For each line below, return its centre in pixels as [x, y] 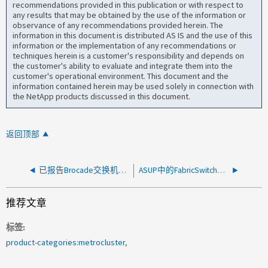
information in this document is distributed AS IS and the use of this [133, 36]
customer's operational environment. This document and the [121, 76]
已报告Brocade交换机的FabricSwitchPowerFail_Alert [123, 170]
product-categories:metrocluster [66, 242]
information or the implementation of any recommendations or [125, 46]
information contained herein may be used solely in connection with [133, 86]
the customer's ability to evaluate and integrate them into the [123, 66]
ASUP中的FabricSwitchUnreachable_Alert [221, 170]
